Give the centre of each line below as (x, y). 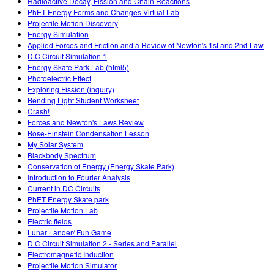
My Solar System (55, 144)
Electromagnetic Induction (71, 254)
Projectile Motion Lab (63, 210)
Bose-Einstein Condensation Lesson (88, 133)
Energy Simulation (58, 34)
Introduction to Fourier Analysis (79, 177)
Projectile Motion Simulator (72, 265)
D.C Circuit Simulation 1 (67, 56)
